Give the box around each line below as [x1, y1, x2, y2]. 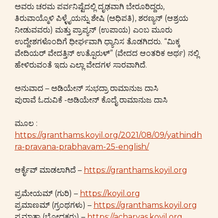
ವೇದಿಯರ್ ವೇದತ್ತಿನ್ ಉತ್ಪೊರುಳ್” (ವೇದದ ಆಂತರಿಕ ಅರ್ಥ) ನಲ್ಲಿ [15, 49, 199, 58]
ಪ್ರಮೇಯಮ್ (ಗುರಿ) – [15, 189, 80, 198]
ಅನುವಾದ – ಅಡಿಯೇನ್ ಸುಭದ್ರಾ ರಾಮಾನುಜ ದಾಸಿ [15, 84, 158, 93]
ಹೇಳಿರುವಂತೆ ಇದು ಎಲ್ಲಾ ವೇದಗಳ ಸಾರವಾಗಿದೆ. [15, 60, 147, 70]
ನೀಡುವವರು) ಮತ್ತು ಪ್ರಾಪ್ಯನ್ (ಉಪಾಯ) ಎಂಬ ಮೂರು [15, 25, 172, 35]
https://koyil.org [80, 189, 140, 198]
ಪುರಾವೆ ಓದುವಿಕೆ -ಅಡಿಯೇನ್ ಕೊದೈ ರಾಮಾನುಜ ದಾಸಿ [15, 95, 167, 105]
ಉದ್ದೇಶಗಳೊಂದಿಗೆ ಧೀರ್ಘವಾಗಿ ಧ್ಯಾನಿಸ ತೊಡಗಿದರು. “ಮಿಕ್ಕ [15, 37, 180, 46]
